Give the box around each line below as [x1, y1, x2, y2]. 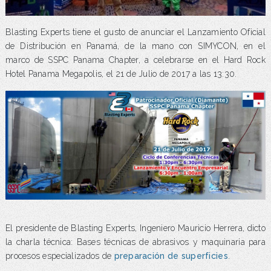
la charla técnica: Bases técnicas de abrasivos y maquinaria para [5, 237, 266, 247]
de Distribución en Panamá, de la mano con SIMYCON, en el [5, 41, 266, 51]
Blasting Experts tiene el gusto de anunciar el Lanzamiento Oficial [5, 27, 266, 37]
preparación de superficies [114, 251, 228, 261]
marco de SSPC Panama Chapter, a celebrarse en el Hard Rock [5, 54, 266, 65]
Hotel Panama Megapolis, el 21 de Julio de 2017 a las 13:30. [5, 68, 237, 79]
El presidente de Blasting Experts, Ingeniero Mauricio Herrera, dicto [5, 223, 266, 233]
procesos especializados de [5, 251, 114, 261]
